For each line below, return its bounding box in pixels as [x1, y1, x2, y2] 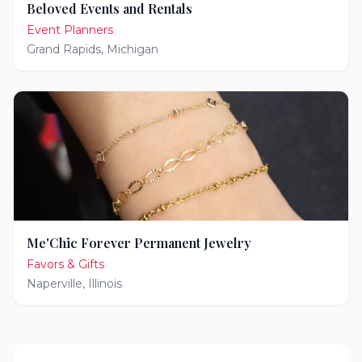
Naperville [27, 276, 82, 291]
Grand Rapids [27, 42, 101, 57]
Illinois [88, 276, 122, 291]
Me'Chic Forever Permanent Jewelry [27, 234, 251, 251]
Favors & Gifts [27, 257, 104, 271]
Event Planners [27, 23, 113, 37]
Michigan [107, 42, 158, 57]
